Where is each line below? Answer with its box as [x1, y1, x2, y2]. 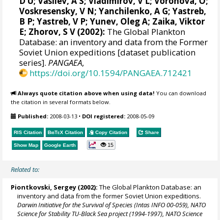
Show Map [14, 142, 39, 148]
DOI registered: [82, 112, 126, 120]
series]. [19, 56, 49, 68]
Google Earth [44, 142, 76, 148]
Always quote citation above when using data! [18, 89, 155, 97]
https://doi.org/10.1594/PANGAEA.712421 [29, 67, 192, 79]
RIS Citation [14, 130, 42, 136]
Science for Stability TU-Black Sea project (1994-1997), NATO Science [17, 209, 203, 218]
